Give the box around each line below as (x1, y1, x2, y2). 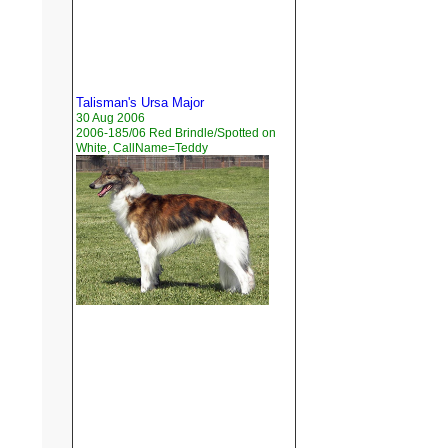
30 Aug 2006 (76, 111, 145, 126)
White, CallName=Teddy (76, 141, 208, 156)
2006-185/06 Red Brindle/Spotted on (76, 126, 276, 141)
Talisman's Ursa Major (76, 95, 204, 111)
